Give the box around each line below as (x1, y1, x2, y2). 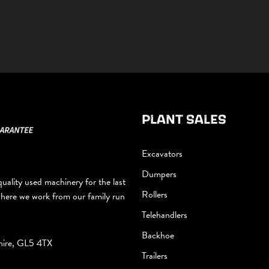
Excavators (142, 146, 183, 161)
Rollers (142, 187, 168, 202)
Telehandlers (142, 207, 187, 222)
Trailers (142, 248, 168, 263)
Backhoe (142, 228, 174, 243)
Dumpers (142, 166, 177, 181)
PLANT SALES (142, 109, 226, 127)
